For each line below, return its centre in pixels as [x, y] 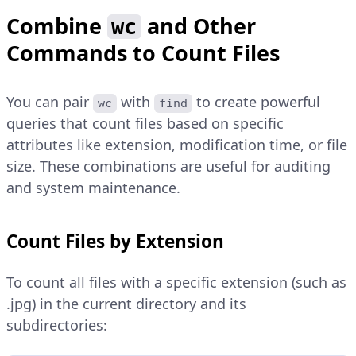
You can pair [50, 102]
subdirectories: [57, 325]
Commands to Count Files [143, 53]
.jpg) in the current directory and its [126, 304]
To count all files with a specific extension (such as [176, 282]
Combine [57, 26]
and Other [201, 26]
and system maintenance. [93, 188]
